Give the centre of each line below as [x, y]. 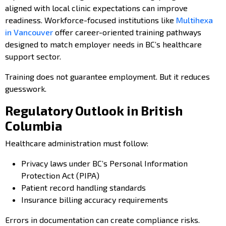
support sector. [33, 56]
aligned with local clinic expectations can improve [96, 8]
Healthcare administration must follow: [77, 143]
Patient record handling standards [83, 187]
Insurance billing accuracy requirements [95, 199]
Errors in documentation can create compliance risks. [102, 219]
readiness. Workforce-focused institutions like [91, 20]
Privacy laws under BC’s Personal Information [104, 163]
